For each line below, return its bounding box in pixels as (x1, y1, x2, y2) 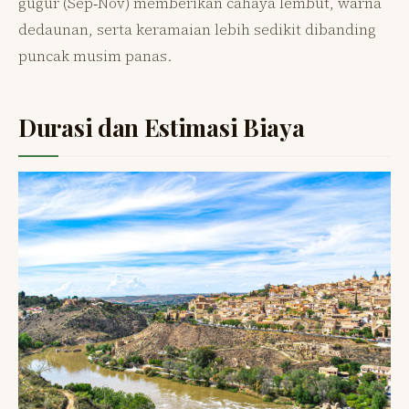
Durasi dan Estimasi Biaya (18, 110, 305, 143)
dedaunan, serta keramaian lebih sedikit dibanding (18, 18, 376, 39)
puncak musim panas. (18, 45, 172, 66)
